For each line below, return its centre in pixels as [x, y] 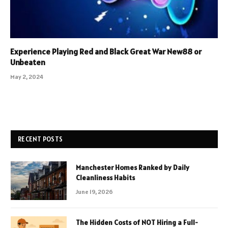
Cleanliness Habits [105, 178]
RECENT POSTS [40, 139]
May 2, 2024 [27, 77]
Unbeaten [28, 62]
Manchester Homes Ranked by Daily [133, 168]
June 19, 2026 [94, 192]
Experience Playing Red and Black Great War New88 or [106, 52]
